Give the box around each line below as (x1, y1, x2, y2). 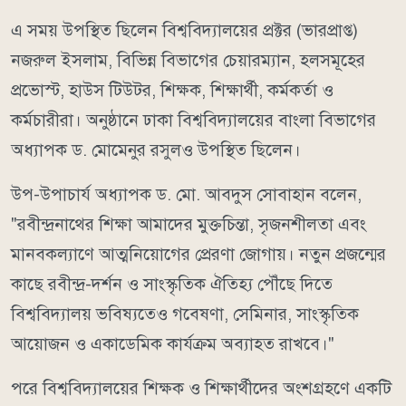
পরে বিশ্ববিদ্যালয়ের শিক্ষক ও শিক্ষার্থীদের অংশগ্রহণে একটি (11, 377, 391, 399)
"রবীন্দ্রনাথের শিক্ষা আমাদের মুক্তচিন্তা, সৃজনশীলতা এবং (11, 213, 366, 235)
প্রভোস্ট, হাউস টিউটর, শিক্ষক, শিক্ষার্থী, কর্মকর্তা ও (11, 79, 333, 101)
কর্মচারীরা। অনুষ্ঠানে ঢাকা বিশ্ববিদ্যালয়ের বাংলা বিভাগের (11, 109, 376, 130)
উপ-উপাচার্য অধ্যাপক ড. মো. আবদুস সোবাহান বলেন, (11, 183, 362, 205)
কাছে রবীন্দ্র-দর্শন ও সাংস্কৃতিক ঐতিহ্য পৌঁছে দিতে (11, 273, 333, 295)
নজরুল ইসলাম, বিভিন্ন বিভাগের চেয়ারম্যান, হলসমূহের (11, 49, 365, 71)
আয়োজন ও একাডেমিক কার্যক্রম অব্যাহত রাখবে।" (11, 333, 334, 354)
